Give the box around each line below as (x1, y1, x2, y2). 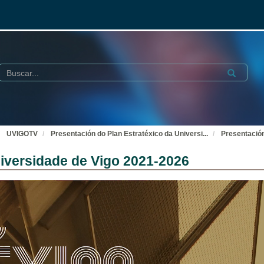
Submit (223, 67, 252, 76)
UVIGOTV (6, 130, 38, 138)
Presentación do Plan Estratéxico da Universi (51, 130, 203, 138)
